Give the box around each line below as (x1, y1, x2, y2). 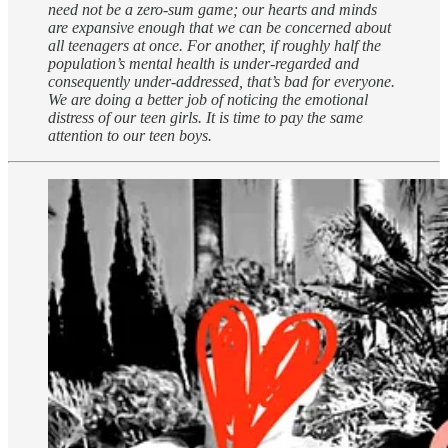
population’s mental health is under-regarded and (48, 54, 359, 72)
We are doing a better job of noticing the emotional (48, 90, 368, 108)
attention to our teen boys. (48, 126, 212, 144)
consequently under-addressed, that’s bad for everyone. (48, 72, 395, 90)
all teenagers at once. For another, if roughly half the (48, 36, 381, 54)
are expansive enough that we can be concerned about (48, 18, 391, 36)
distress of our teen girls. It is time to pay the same (48, 108, 363, 126)
